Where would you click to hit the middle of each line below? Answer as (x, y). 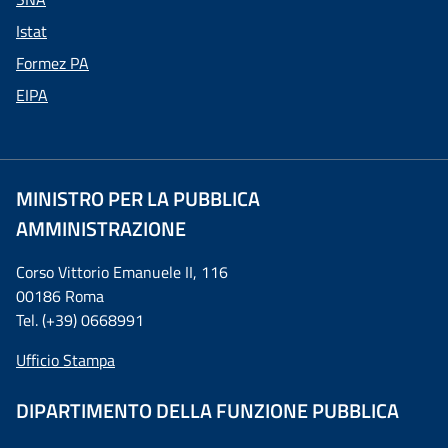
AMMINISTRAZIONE (101, 228)
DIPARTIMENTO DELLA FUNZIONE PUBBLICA (207, 410)
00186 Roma (60, 296)
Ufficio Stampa (65, 360)
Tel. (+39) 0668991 (80, 320)
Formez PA (52, 63)
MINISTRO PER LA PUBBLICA (138, 198)
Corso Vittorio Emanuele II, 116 (122, 272)
